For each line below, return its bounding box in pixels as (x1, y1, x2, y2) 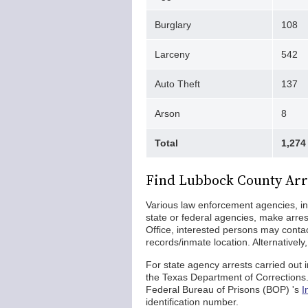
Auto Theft (155, 78, 200, 89)
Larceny (155, 49, 190, 60)
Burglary (155, 19, 191, 30)
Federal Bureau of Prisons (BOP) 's (146, 284, 302, 295)
